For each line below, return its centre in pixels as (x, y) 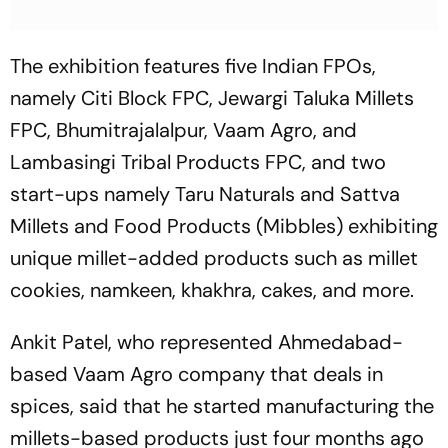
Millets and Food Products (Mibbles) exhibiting (224, 225)
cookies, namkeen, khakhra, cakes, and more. (212, 289)
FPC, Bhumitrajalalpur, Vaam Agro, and (183, 129)
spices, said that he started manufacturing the (222, 405)
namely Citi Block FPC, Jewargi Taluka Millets (212, 97)
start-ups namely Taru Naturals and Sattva (205, 193)
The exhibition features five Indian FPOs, (193, 65)
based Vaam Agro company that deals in (196, 373)
